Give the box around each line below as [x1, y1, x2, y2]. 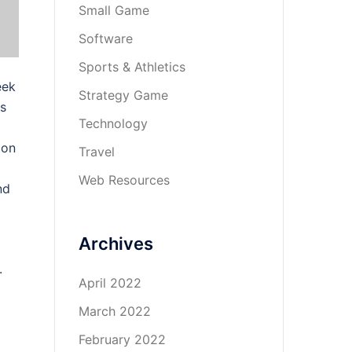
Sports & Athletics [78, 59, 185, 75]
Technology [78, 115, 148, 131]
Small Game [78, 2, 149, 18]
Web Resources [78, 172, 170, 188]
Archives [78, 233, 153, 254]
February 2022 [78, 332, 166, 347]
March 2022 [78, 303, 151, 319]
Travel [78, 144, 115, 159]
